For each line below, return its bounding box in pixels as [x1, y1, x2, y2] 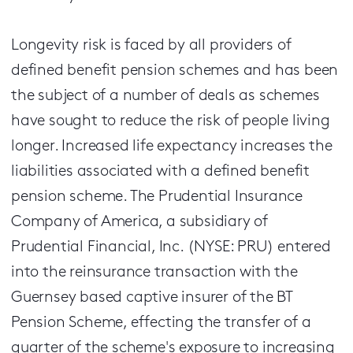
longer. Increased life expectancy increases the [11, 139, 333, 154]
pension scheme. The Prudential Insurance [11, 189, 303, 205]
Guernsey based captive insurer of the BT [11, 290, 292, 306]
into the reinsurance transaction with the [11, 265, 298, 281]
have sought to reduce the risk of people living [11, 113, 330, 129]
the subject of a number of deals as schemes [11, 88, 320, 104]
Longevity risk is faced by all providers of [11, 38, 292, 54]
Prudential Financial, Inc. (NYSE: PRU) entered [11, 240, 331, 255]
